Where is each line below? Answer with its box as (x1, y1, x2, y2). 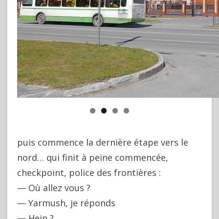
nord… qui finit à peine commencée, (17, 152, 168, 163)
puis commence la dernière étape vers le (17, 136, 188, 148)
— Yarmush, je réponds (17, 197, 115, 209)
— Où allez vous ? (17, 182, 90, 194)
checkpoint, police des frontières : (17, 167, 161, 178)
